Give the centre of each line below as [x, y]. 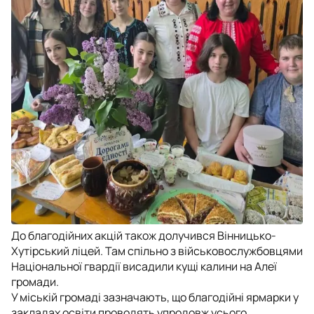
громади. [35, 281]
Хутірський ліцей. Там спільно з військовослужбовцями [157, 251]
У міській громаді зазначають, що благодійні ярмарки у [155, 297]
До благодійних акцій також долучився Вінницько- [144, 235]
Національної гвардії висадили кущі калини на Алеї [144, 266]
